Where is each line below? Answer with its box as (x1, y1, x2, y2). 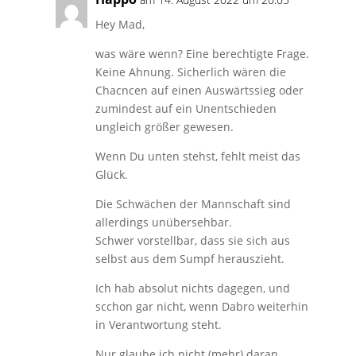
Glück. (95, 166, 128, 182)
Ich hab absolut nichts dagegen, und (95, 280, 290, 296)
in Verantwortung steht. (95, 316, 222, 332)
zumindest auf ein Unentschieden (95, 100, 277, 116)
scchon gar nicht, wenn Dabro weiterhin (95, 298, 308, 314)
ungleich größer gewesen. (95, 118, 234, 134)
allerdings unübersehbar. (95, 214, 232, 230)
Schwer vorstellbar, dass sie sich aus (95, 232, 290, 248)
